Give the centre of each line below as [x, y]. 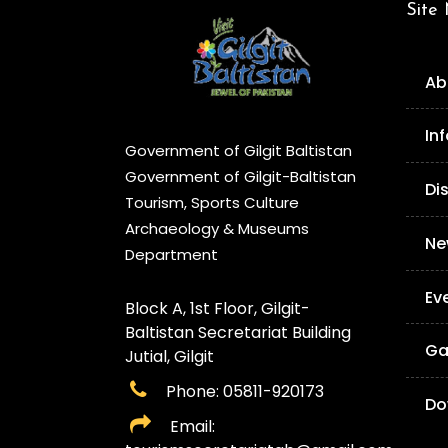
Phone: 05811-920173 [242, 392]
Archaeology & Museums [217, 229]
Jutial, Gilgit [169, 357]
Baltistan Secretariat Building [238, 333]
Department [171, 255]
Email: [190, 427]
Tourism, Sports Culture [212, 203]
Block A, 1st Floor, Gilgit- [217, 309]
